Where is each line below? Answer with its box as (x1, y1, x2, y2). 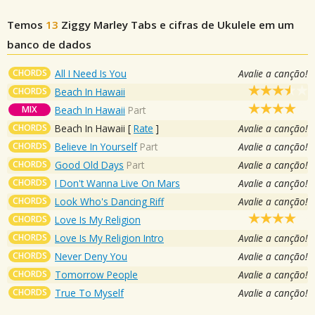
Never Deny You (55, 249, 127, 263)
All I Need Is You (55, 66, 127, 80)
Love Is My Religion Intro (55, 231, 164, 245)
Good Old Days (55, 157, 124, 172)
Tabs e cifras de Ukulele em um (128, 17, 294, 32)
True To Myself (55, 285, 124, 300)
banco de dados (7, 37, 91, 51)
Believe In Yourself (55, 139, 137, 153)
